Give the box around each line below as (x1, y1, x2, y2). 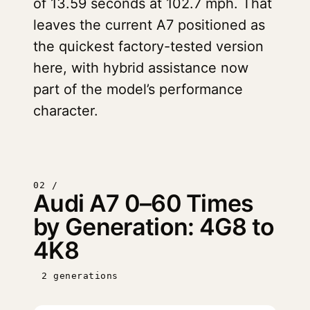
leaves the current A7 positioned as (33, 17, 265, 33)
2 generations (42, 271, 118, 281)
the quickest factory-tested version (33, 38, 264, 55)
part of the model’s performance (33, 81, 243, 98)
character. (33, 102, 98, 119)
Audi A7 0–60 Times (33, 189, 254, 217)
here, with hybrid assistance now (33, 60, 248, 76)
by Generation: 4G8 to (33, 212, 275, 241)
